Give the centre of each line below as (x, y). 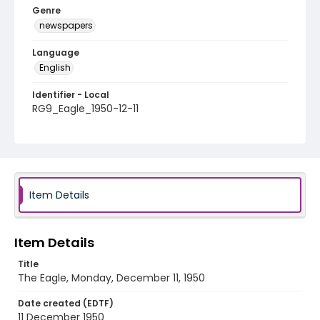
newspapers (66, 25)
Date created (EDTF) (66, 303)
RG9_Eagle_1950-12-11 (85, 109)
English (55, 67)
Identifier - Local (71, 95)
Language (56, 52)
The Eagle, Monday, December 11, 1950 (111, 278)
